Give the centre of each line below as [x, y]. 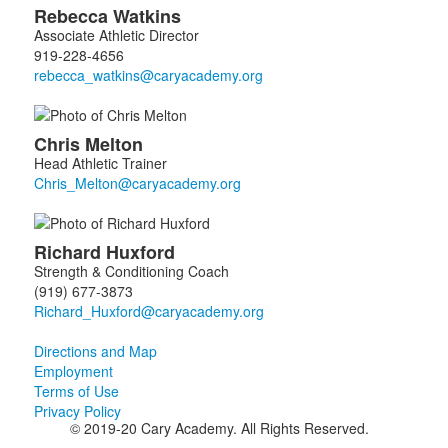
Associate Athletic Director [116, 35]
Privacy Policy [77, 411]
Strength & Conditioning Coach [131, 271]
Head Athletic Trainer [100, 163]
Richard [69, 252]
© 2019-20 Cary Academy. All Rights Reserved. [219, 428]
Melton [116, 144]
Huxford [142, 252]
